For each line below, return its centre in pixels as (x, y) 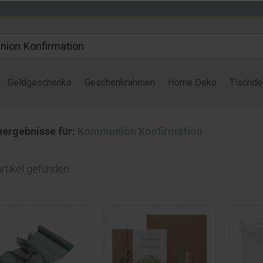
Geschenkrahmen (120, 82)
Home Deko (192, 82)
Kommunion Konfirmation (140, 131)
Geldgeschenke (40, 82)
